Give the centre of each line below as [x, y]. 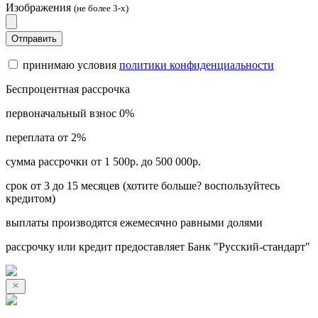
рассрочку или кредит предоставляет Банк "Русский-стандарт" [158, 246]
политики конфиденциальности [197, 65]
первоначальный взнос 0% [70, 113]
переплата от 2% [46, 137]
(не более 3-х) [101, 8]
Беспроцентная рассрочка [68, 89]
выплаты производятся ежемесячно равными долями [134, 222]
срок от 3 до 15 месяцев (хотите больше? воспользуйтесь [143, 185]
